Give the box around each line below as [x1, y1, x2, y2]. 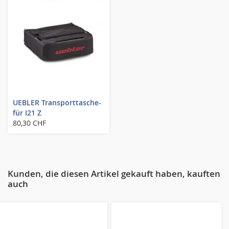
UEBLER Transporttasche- [13, 97, 101, 107]
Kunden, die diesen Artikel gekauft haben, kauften [8, 167, 220, 179]
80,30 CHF [13, 118, 46, 128]
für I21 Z [13, 107, 41, 118]
